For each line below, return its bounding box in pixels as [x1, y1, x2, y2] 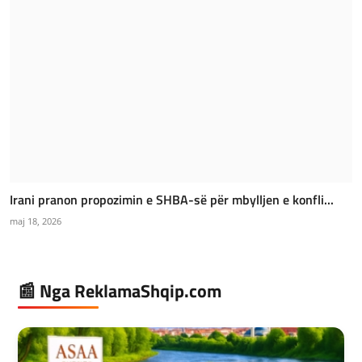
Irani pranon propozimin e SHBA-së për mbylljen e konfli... [10, 190, 334, 210]
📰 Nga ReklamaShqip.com [18, 277, 221, 305]
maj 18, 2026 [10, 215, 61, 228]
